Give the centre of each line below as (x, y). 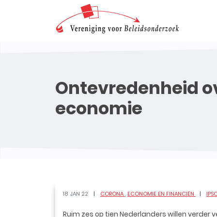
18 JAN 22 (76, 194)
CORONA (113, 194)
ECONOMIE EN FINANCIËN (162, 194)
